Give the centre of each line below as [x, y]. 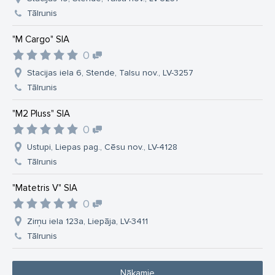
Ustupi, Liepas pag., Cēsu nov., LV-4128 [102, 147]
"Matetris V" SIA [45, 188]
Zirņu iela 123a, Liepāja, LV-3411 [87, 222]
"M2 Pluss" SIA [41, 114]
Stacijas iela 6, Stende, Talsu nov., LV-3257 [110, 73]
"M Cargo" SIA [41, 40]
